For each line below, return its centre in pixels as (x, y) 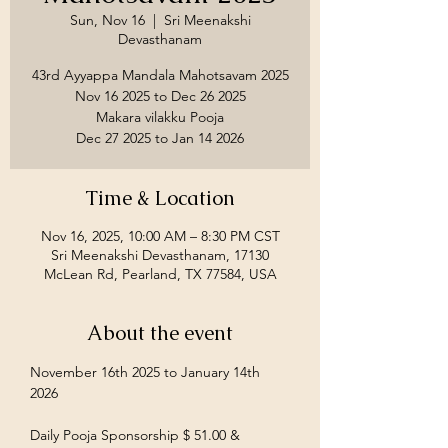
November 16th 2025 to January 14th (147, 372)
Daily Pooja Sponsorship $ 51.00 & (135, 435)
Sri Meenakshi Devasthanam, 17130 (160, 255)
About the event (160, 333)
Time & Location (160, 198)
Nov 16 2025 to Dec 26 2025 (160, 96)
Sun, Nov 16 (107, 20)
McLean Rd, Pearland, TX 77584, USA (160, 274)
